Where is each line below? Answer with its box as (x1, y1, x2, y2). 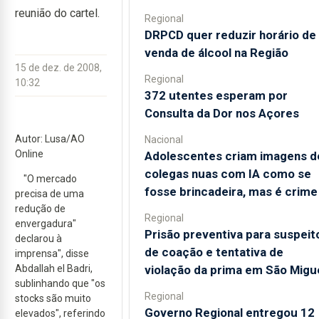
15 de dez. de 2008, (15, 62, 102, 73)
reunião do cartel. (15, 6, 100, 20)
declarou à (15, 233, 62, 244)
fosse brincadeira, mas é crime (144, 184, 318, 199)
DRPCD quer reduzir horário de (144, 27, 316, 42)
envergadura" (15, 218, 76, 229)
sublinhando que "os (15, 278, 105, 289)
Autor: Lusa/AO (15, 133, 85, 145)
